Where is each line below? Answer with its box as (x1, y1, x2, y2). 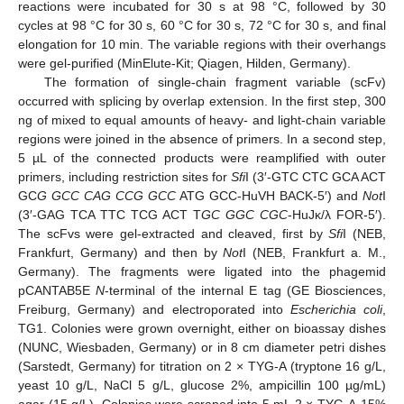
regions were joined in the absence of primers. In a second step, (18, 131, 386, 146)
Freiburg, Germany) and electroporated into (18, 301, 290, 317)
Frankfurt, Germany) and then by (18, 244, 224, 260)
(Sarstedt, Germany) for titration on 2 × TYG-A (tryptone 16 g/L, (18, 358, 386, 373)
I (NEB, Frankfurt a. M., (243, 244, 387, 260)
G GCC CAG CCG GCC (37, 188, 176, 203)
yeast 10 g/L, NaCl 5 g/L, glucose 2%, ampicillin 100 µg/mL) (18, 377, 386, 392)
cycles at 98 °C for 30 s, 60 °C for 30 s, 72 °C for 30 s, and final (18, 17, 386, 32)
